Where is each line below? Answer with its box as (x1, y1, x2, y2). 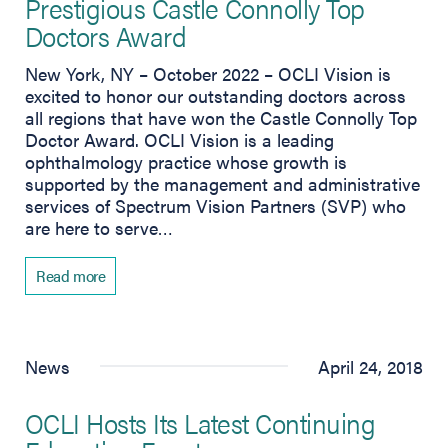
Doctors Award (25, 14, 187, 55)
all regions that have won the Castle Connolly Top (25, 104, 417, 130)
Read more (36, 263, 106, 287)
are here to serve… (25, 214, 173, 240)
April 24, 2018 (318, 353, 423, 379)
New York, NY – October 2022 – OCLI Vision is (25, 60, 391, 86)
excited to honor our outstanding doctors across (25, 82, 406, 108)
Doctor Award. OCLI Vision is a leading (25, 126, 334, 152)
